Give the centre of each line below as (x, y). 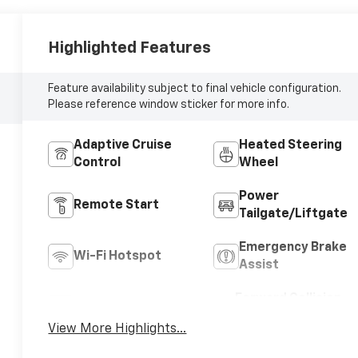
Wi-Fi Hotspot (118, 256)
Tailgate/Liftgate (293, 214)
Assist (259, 265)
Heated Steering (290, 145)
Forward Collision (288, 298)
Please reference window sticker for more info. (169, 104)
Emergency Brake (292, 247)
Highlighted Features (130, 48)
